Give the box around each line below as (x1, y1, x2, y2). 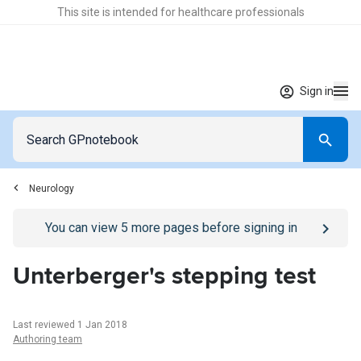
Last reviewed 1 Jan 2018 (13, 319, 127, 330)
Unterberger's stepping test (13, 261, 316, 291)
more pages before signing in (127, 220, 297, 235)
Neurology (29, 183, 74, 194)
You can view (44, 220, 121, 235)
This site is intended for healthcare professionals (56, 6, 305, 19)
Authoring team (13, 334, 82, 345)
